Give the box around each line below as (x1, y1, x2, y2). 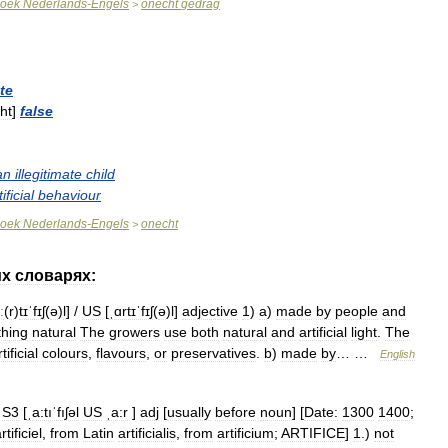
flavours (96, 345, 146, 361)
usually (167, 404, 211, 420)
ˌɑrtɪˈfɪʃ (109, 303, 153, 319)
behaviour (38, 187, 101, 203)
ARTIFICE (281, 425, 345, 441)
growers (109, 324, 160, 340)
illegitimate (15, 166, 82, 182)
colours (42, 345, 88, 361)
